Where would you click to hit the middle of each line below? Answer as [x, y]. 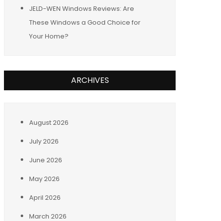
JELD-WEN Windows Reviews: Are [82, 8]
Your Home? [49, 36]
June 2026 [46, 160]
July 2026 [44, 141]
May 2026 [44, 179]
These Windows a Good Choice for [85, 22]
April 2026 [45, 197]
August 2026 [49, 122]
